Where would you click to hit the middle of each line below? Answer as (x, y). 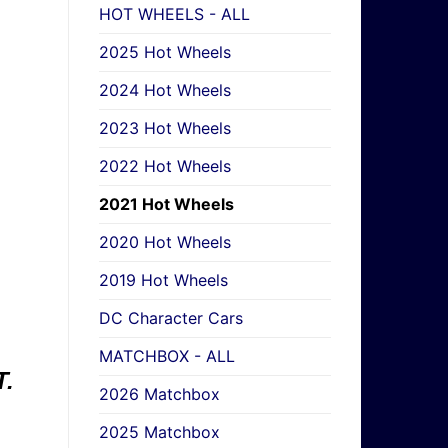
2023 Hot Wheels (164, 128)
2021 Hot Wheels (166, 204)
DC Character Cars (170, 318)
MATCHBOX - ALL (166, 356)
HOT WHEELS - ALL (174, 14)
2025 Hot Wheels (164, 52)
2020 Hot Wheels (164, 242)
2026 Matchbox (159, 394)
